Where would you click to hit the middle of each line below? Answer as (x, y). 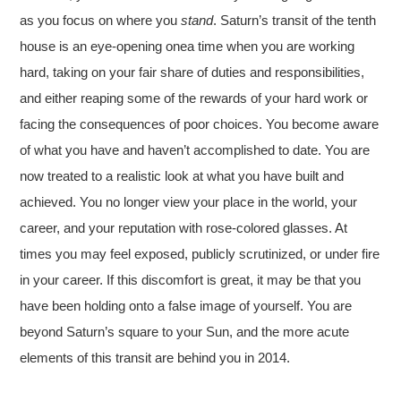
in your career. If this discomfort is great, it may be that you (191, 279)
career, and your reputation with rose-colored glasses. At (184, 227)
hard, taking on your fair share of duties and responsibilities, (192, 72)
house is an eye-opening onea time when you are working (188, 46)
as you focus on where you (101, 20)
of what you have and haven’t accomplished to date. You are (195, 149)
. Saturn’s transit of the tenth (295, 20)
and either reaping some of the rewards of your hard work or (194, 98)
